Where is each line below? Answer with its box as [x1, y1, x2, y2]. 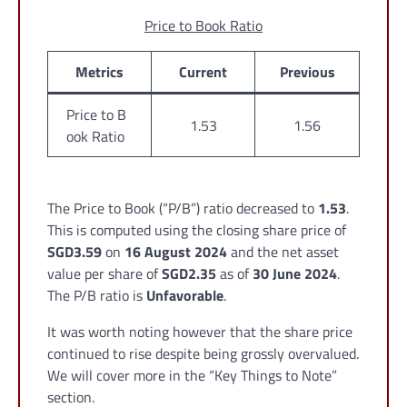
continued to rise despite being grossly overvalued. [47, 342, 359, 365]
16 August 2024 [124, 241, 227, 263]
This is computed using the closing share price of [47, 219, 346, 242]
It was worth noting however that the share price [47, 321, 352, 343]
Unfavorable [146, 284, 223, 307]
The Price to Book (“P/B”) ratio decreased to [47, 197, 318, 220]
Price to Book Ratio [144, 15, 263, 37]
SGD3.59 [47, 241, 102, 263]
